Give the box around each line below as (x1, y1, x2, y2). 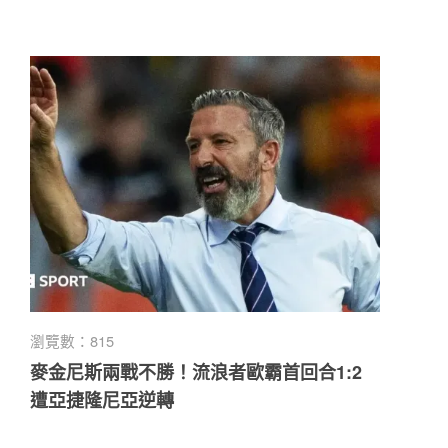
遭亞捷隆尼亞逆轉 (29, 386, 174, 413)
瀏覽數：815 (29, 329, 114, 351)
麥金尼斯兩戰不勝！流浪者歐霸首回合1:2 (29, 358, 362, 385)
